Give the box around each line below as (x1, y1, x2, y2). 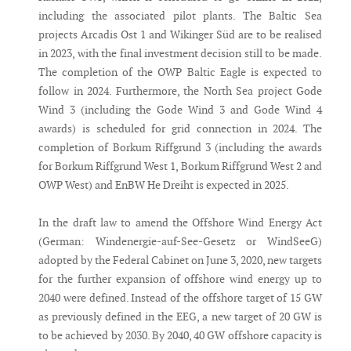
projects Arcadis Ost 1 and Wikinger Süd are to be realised (38, 27, 322, 42)
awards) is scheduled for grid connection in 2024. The (38, 121, 322, 136)
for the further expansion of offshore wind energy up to (38, 272, 322, 287)
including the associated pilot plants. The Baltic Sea (38, 9, 322, 24)
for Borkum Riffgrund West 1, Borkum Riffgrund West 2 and (38, 159, 322, 174)
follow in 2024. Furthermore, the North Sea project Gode (38, 84, 322, 99)
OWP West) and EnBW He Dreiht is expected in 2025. (38, 178, 289, 193)
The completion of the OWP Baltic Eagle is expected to (38, 65, 322, 80)
